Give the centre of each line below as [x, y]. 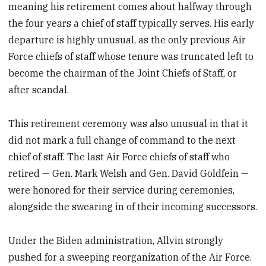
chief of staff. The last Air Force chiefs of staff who [119, 156]
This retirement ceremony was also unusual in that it [129, 123]
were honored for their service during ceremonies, [122, 190]
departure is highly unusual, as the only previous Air [127, 39]
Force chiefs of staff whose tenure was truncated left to [131, 56]
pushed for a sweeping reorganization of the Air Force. [130, 257]
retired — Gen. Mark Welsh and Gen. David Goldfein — [129, 173]
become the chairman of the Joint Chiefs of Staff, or [123, 73]
